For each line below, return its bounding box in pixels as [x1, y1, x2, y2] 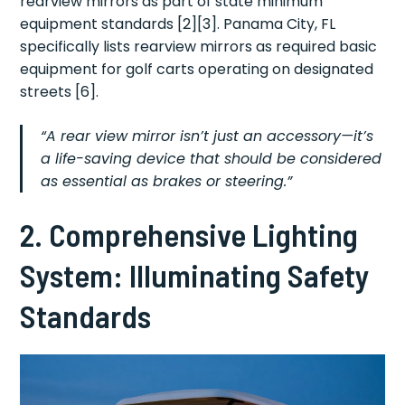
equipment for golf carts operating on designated [20, 59, 374, 80]
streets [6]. [20, 81, 99, 103]
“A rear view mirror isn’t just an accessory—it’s [41, 126, 374, 147]
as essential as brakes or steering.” [41, 171, 293, 193]
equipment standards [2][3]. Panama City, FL [20, 14, 336, 35]
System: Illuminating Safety [20, 256, 371, 295]
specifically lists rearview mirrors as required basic [20, 36, 378, 58]
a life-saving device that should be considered [41, 148, 382, 170]
